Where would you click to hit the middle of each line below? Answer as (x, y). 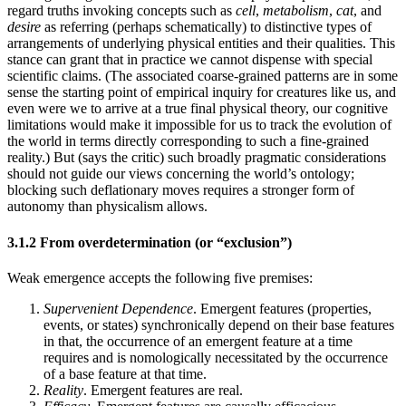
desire (24, 27)
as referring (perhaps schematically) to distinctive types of (206, 27)
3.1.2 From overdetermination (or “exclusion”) (150, 242)
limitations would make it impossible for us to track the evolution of (199, 125)
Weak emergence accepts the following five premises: (160, 277)
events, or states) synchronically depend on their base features (219, 324)
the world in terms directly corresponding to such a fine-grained (188, 141)
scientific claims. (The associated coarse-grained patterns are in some (203, 76)
